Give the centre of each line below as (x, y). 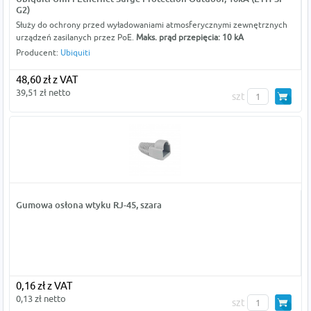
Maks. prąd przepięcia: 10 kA (190, 37)
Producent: (38, 53)
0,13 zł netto (41, 299)
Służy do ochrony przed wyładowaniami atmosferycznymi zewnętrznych (151, 25)
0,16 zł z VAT (44, 286)
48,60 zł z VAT (47, 80)
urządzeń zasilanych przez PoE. (76, 37)
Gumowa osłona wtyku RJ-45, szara (89, 205)
